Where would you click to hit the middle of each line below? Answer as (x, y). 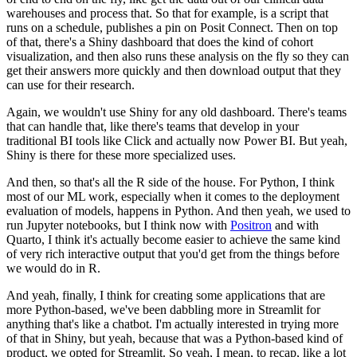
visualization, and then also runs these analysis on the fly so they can (178, 57)
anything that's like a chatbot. (79, 324)
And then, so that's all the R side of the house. (121, 182)
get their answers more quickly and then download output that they (174, 71)
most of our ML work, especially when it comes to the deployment (173, 197)
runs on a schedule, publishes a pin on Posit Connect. (140, 28)
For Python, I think (287, 182)
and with (295, 226)
